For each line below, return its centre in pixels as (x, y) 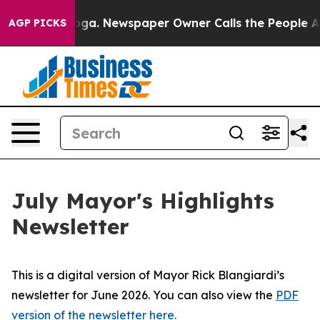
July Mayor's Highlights (143, 201)
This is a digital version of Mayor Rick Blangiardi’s (148, 275)
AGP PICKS (37, 23)
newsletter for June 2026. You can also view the (144, 295)
